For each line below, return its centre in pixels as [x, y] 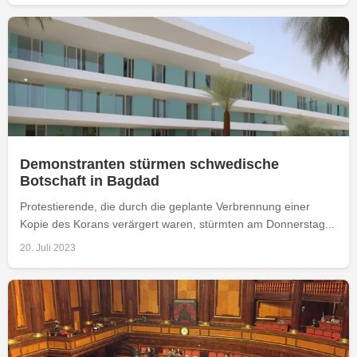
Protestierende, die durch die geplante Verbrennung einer [165, 206]
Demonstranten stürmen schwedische [149, 164]
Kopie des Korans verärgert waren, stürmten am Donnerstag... [177, 224]
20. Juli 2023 [48, 247]
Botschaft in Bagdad [90, 180]
